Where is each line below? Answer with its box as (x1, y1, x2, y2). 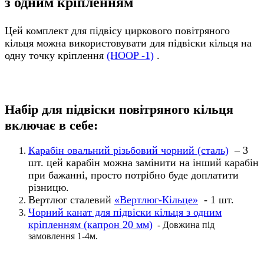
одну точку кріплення (5, 49, 107, 61)
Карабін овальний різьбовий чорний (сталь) (28, 144, 229, 157)
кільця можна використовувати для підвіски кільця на (5, 37, 252, 49)
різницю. (28, 181, 69, 194)
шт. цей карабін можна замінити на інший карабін (28, 157, 259, 169)
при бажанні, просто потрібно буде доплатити (28, 169, 239, 181)
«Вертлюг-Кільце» (114, 194, 198, 206)
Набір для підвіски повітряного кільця (5, 101, 233, 117)
